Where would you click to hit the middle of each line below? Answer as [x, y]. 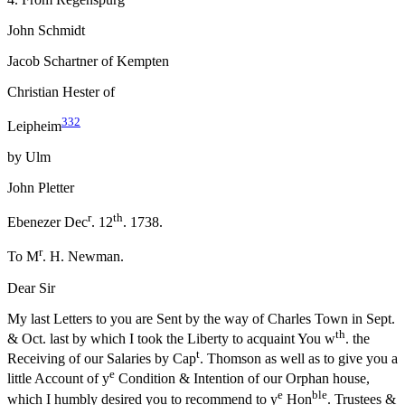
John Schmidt [46, 30]
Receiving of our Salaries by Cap [102, 359]
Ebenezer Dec [47, 222]
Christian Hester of [61, 91]
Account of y [72, 379]
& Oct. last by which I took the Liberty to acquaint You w [171, 338]
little [21, 379]
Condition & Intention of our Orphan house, [242, 379]
